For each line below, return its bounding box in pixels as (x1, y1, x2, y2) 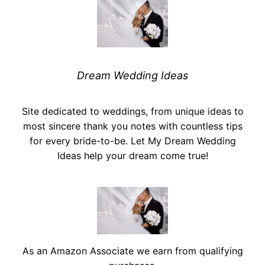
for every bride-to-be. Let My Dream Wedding (29, 135, 236, 147)
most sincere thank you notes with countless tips (22, 120, 243, 132)
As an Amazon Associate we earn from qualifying (22, 245, 243, 257)
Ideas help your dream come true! (57, 150, 208, 162)
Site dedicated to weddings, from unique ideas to (21, 105, 244, 118)
